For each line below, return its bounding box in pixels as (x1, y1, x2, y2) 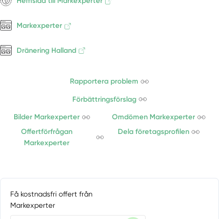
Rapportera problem (70, 77, 139, 86)
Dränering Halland (17, 45, 77, 55)
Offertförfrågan (21, 127, 73, 136)
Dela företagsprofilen (117, 127, 189, 136)
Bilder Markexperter (13, 112, 80, 122)
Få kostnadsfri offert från (10, 189, 93, 198)
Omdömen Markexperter (111, 112, 195, 122)
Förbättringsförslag (72, 94, 136, 104)
